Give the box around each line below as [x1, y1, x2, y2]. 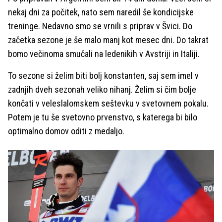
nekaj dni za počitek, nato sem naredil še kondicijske [8, 7, 194, 18]
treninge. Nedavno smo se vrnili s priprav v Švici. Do [8, 21, 192, 32]
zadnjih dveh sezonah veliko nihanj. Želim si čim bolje [8, 84, 196, 95]
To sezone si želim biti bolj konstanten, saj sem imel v [8, 70, 199, 81]
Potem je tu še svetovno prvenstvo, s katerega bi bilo [8, 112, 197, 123]
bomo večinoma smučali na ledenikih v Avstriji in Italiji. [8, 49, 200, 59]
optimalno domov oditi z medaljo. [8, 126, 124, 137]
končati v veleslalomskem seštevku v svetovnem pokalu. [8, 98, 209, 109]
